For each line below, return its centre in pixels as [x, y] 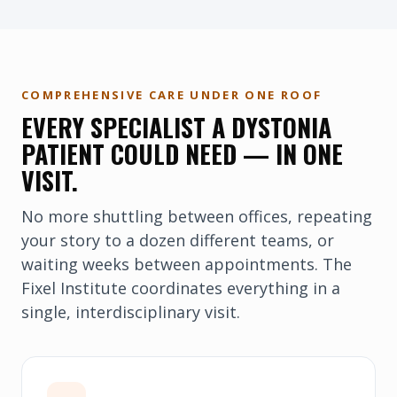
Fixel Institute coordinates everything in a [181, 288]
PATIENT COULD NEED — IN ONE [182, 154]
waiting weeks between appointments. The [187, 264]
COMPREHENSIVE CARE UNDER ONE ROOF [172, 95]
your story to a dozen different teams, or [178, 240]
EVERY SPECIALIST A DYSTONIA [176, 127]
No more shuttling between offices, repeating [197, 216]
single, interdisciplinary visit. [131, 312]
